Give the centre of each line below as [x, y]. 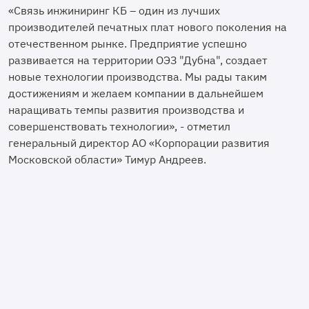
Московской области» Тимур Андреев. [109, 159]
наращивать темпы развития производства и [126, 110]
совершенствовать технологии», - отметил [119, 126]
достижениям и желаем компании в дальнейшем [136, 93]
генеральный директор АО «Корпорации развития [139, 143]
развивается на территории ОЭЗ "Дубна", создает [138, 60]
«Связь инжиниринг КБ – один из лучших [114, 10]
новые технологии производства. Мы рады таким [138, 77]
